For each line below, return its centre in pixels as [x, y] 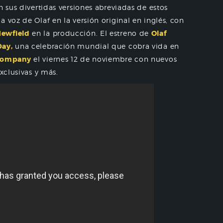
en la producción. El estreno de [90, 33]
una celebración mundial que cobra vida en [96, 46]
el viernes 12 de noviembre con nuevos [104, 59]
